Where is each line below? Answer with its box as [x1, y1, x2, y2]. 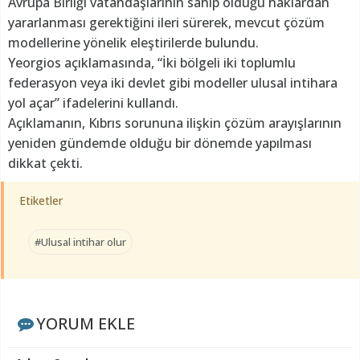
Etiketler [19, 193, 63, 209]
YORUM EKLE [35, 313, 135, 335]
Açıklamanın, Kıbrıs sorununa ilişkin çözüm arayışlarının [8, 114, 342, 133]
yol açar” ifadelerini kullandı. [8, 94, 178, 112]
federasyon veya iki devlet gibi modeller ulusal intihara [8, 74, 337, 92]
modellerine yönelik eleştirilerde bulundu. [8, 34, 259, 52]
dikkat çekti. [8, 154, 83, 173]
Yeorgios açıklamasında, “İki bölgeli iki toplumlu [8, 54, 296, 72]
